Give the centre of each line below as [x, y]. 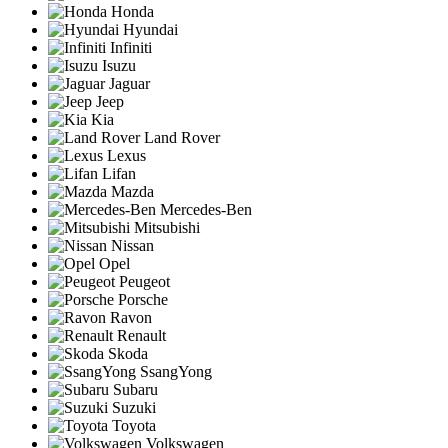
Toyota [132, 425]
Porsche [141, 299]
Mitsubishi [165, 227]
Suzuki [132, 407]
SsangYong [174, 371]
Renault [139, 335]
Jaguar [127, 83]
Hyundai [148, 29]
